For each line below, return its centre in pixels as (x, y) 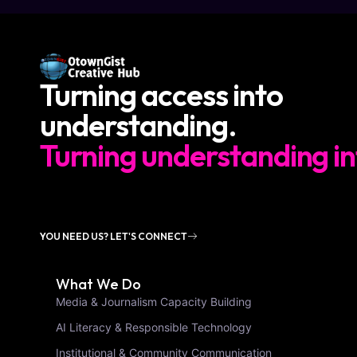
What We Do (98, 284)
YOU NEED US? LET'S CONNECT (114, 237)
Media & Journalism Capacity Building (154, 302)
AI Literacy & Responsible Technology (154, 328)
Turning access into (161, 94)
